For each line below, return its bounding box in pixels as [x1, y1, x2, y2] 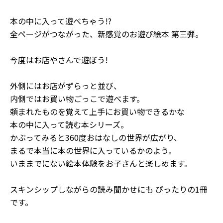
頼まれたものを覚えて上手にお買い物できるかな [10, 105, 185, 117]
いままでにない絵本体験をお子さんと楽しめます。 [10, 157, 192, 169]
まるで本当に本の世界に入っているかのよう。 [10, 144, 176, 156]
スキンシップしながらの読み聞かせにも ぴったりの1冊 [10, 183, 208, 195]
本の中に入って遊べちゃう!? [10, 14, 111, 27]
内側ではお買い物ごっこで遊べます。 [10, 92, 144, 105]
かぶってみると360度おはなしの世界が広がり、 [10, 131, 182, 143]
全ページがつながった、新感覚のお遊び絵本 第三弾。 [10, 27, 203, 40]
